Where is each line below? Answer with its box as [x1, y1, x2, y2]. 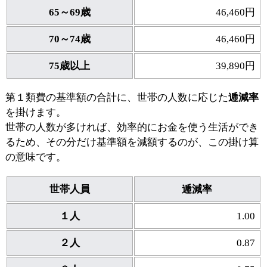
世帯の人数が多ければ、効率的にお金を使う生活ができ [5, 122, 259, 133]
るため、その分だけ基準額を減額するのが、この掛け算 [5, 136, 259, 148]
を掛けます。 [5, 107, 66, 119]
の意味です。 [5, 151, 66, 163]
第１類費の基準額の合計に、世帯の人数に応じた [5, 92, 228, 104]
